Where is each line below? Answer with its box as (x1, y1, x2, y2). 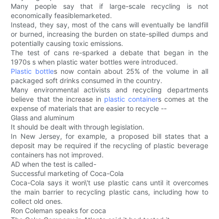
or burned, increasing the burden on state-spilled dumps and (11, 30, 208, 39)
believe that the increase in (11, 95, 105, 104)
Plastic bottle (11, 67, 54, 76)
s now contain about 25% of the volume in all (54, 67, 208, 76)
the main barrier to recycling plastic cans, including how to (11, 188, 208, 197)
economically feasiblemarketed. (11, 11, 112, 20)
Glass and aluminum (11, 113, 75, 122)
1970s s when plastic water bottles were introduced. (11, 58, 178, 66)
